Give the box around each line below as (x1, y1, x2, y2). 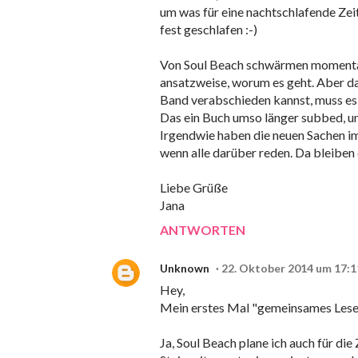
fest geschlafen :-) (160, 22, 257, 38)
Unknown (160, 261, 209, 276)
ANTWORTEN (160, 222, 245, 238)
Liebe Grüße (160, 180, 228, 196)
